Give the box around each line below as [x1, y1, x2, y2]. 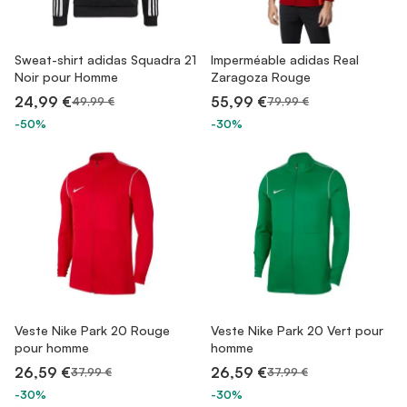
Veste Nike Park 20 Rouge [15, 323, 170, 338]
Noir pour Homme [15, 69, 118, 84]
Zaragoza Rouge [211, 69, 311, 84]
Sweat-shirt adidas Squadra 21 [15, 52, 196, 67]
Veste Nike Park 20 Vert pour [211, 323, 383, 338]
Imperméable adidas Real [211, 52, 359, 67]
